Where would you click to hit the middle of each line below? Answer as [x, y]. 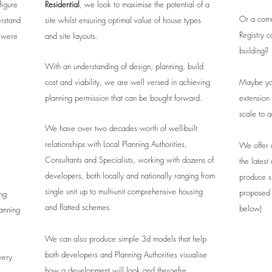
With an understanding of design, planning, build [124, 66]
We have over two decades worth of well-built [121, 128]
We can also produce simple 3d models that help [126, 239]
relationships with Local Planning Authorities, [116, 144]
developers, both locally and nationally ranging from [130, 175]
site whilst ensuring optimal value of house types [123, 20]
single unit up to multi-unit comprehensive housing [124, 191]
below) [250, 208]
